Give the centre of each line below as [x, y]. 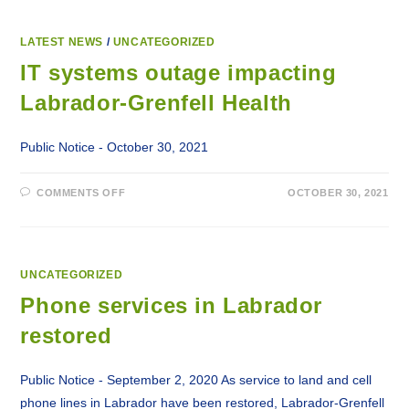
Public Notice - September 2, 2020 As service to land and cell [196, 380]
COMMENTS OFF [81, 193]
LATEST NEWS [62, 42]
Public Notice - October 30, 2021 [115, 147]
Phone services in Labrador [172, 305]
